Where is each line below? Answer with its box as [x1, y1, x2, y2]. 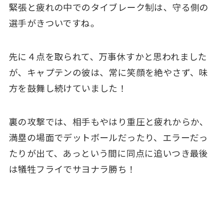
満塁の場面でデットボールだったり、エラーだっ [8, 131, 208, 144]
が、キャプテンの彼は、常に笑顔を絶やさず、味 [8, 66, 208, 79]
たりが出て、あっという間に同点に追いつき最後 [8, 147, 208, 160]
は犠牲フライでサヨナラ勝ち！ [8, 162, 136, 176]
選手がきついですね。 [8, 16, 99, 30]
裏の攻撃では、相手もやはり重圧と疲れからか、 [8, 115, 209, 128]
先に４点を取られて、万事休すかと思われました [8, 50, 207, 63]
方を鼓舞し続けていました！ [8, 81, 127, 95]
